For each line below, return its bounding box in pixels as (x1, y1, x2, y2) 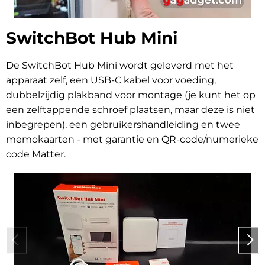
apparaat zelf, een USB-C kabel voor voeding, (6, 75, 216, 86)
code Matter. (6, 148, 66, 160)
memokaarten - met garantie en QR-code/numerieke (6, 134, 258, 146)
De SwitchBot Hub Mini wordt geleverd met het (6, 60, 234, 72)
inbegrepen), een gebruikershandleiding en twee (6, 119, 240, 131)
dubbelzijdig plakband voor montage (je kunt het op (6, 89, 256, 101)
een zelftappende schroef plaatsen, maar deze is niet (6, 104, 255, 116)
